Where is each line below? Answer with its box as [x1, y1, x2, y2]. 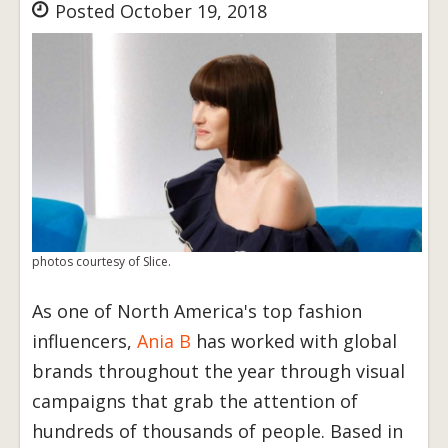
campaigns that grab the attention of [32, 389, 358, 414]
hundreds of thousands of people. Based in [32, 419, 403, 444]
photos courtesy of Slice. [32, 253, 171, 271]
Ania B [137, 329, 191, 354]
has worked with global [191, 329, 397, 354]
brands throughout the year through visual [32, 359, 405, 384]
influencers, [32, 329, 137, 354]
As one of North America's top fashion [32, 299, 362, 324]
